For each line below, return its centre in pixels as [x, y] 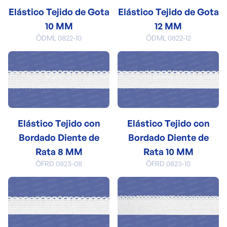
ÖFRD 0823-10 [168, 164]
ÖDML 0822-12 [168, 37]
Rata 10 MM [168, 152]
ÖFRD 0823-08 [59, 164]
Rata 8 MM [59, 152]
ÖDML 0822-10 [59, 37]
